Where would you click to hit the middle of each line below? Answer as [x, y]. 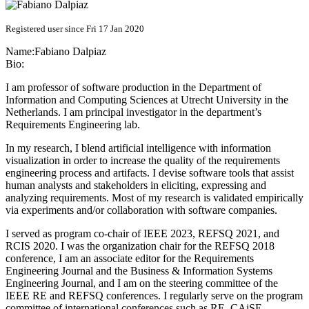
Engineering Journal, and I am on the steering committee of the [142, 283]
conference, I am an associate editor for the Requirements [130, 259]
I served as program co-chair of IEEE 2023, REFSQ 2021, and [142, 234]
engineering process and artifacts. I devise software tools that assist [150, 173]
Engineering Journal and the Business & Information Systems [139, 271]
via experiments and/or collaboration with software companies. [141, 210]
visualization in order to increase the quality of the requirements [143, 161]
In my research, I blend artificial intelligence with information [138, 148]
